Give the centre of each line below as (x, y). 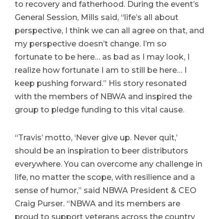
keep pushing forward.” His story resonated (101, 83)
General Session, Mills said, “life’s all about (97, 17)
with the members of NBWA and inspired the (103, 97)
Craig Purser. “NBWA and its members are (98, 204)
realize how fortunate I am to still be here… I (101, 70)
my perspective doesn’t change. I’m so (91, 44)
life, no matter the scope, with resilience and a (105, 177)
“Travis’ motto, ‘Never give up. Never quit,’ (96, 138)
